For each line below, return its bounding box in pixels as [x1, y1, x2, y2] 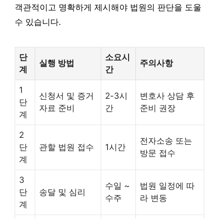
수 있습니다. [15, 17, 61, 27]
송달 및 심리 [39, 187, 86, 197]
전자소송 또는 [140, 135, 192, 146]
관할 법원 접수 [39, 142, 94, 152]
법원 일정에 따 [140, 180, 195, 191]
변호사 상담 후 [140, 90, 195, 101]
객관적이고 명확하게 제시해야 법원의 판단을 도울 [15, 2, 201, 12]
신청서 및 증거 [39, 90, 94, 101]
